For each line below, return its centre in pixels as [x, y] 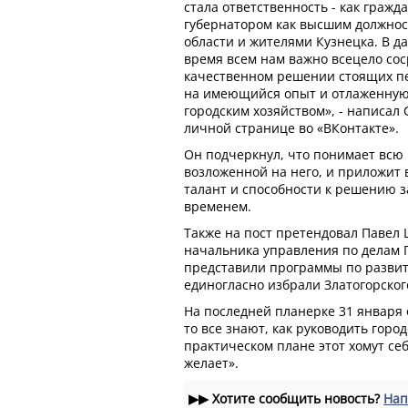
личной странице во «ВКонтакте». [291, 127]
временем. [218, 206]
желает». [211, 362]
